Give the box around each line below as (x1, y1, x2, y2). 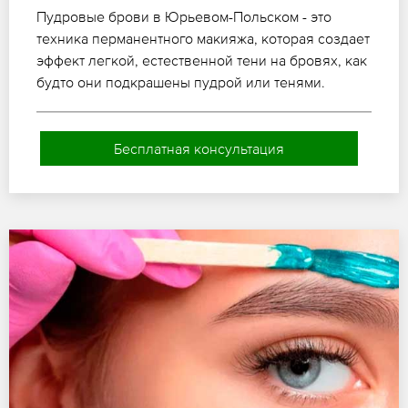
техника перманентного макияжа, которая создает (36, 30, 370, 47)
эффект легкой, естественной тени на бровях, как (36, 52, 367, 69)
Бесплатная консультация (113, 140, 284, 158)
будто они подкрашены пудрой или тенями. (36, 74, 325, 91)
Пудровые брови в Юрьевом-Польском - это (36, 8, 331, 25)
